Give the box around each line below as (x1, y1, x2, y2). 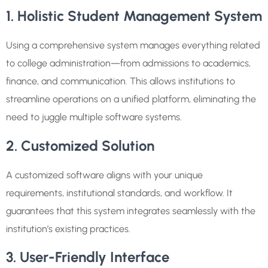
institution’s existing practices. (6, 223, 130, 234)
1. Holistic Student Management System (6, 7, 262, 25)
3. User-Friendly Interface (6, 248, 169, 266)
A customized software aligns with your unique (6, 169, 203, 181)
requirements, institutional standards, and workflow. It (6, 187, 233, 199)
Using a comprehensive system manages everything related (6, 39, 260, 51)
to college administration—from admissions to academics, (6, 57, 251, 69)
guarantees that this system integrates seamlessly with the (6, 205, 255, 217)
